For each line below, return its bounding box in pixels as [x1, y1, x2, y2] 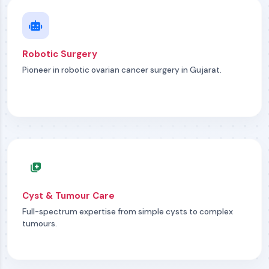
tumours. [22, 219, 57, 229]
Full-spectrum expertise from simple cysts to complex [22, 207, 233, 217]
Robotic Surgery [22, 48, 97, 60]
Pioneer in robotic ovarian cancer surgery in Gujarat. [22, 65, 222, 75]
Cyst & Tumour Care [22, 190, 115, 202]
